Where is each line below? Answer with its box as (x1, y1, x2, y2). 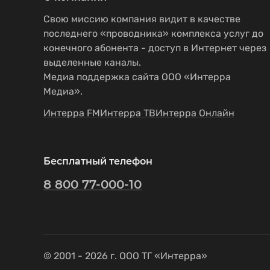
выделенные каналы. (43, 57, 141, 68)
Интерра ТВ (100, 107, 155, 119)
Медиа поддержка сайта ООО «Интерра (43, 71, 231, 83)
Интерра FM (43, 107, 100, 119)
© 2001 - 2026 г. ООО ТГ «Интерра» (43, 250, 207, 262)
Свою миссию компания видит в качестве (43, 13, 240, 25)
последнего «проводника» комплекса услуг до (43, 28, 263, 39)
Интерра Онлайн (155, 107, 234, 119)
